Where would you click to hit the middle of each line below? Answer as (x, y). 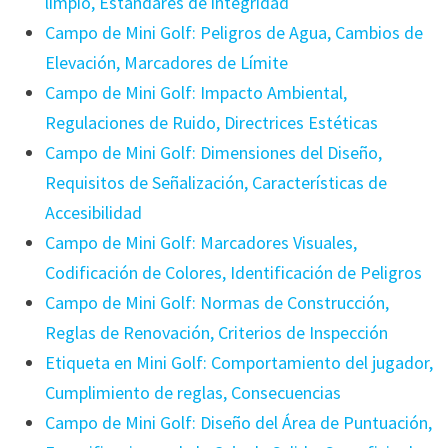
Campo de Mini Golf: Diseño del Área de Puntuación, (238, 423)
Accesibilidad (93, 213)
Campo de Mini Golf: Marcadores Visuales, (200, 243)
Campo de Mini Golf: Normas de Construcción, (216, 303)
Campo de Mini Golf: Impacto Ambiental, (195, 93)
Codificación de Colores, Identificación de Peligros (233, 273)
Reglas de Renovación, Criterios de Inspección (216, 333)
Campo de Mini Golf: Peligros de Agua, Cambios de (233, 33)
